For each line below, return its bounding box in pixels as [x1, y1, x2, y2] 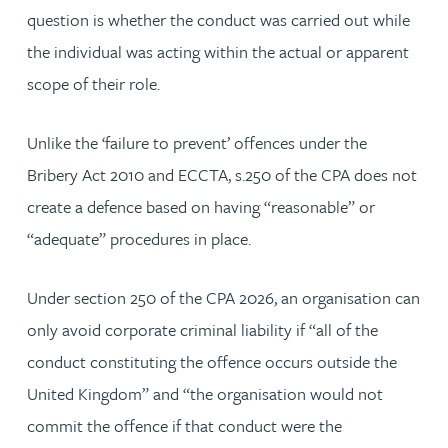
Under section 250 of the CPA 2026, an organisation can [27, 284, 420, 310]
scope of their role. [27, 70, 160, 96]
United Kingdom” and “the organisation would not [27, 380, 383, 406]
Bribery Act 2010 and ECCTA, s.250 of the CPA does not [27, 161, 417, 187]
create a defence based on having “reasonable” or [27, 193, 375, 219]
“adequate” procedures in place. [27, 225, 251, 251]
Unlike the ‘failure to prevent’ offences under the [27, 129, 367, 155]
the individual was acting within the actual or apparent [27, 38, 409, 64]
